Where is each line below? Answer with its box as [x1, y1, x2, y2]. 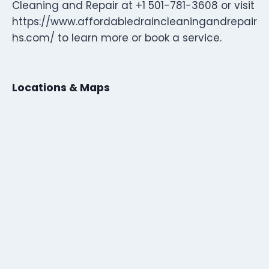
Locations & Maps [12, 80, 110, 95]
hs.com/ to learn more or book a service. [12, 30, 222, 45]
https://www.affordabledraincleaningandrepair [12, 14, 257, 29]
